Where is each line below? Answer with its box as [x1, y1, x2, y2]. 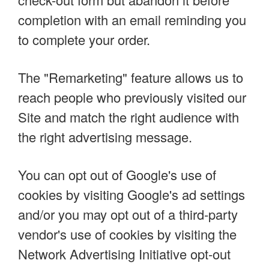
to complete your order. [18, 30, 150, 49]
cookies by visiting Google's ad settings [18, 185, 245, 204]
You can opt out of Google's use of [18, 165, 216, 184]
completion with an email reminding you [18, 10, 246, 29]
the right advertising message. [18, 127, 192, 147]
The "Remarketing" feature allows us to [18, 68, 243, 87]
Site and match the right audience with [18, 107, 239, 127]
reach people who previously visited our [18, 88, 246, 107]
